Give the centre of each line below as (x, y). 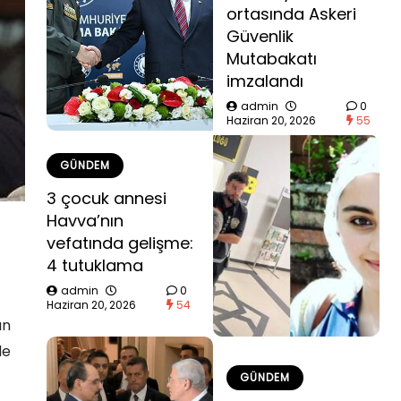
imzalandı (265, 81)
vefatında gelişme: (120, 243)
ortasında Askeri (291, 14)
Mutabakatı (272, 59)
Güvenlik (260, 36)
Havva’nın (85, 220)
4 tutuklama (95, 265)
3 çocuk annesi (107, 198)
